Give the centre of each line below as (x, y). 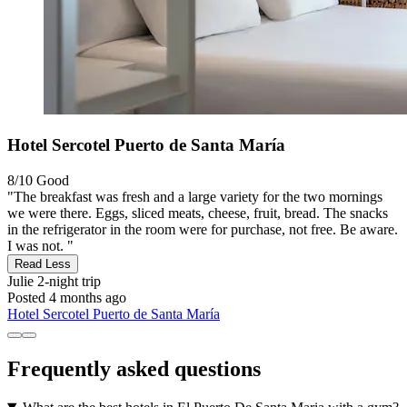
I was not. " (40, 245)
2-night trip (67, 281)
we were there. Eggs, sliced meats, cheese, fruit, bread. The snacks (198, 213)
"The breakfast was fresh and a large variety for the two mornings (195, 196)
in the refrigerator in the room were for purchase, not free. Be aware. (203, 229)
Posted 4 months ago (67, 297)
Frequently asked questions (134, 368)
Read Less (43, 263)
